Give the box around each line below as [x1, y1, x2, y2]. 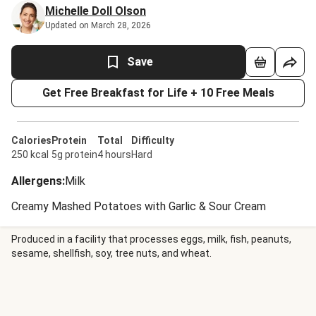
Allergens [11, 174, 62, 188]
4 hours [97, 149, 131, 160]
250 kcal [11, 149, 49, 160]
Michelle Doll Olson [45, 4, 146, 18]
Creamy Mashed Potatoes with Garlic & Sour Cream [11, 200, 266, 213]
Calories [11, 135, 51, 146]
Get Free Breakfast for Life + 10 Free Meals [42, 86, 274, 99]
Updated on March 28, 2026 [45, 20, 151, 30]
